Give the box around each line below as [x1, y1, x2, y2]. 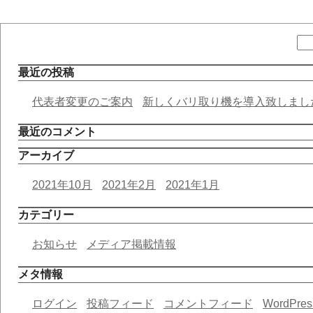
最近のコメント [18, 126, 96, 138]
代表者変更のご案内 [32, 96, 133, 108]
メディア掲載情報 [87, 238, 176, 250]
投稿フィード [87, 298, 154, 310]
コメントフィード [163, 298, 253, 310]
